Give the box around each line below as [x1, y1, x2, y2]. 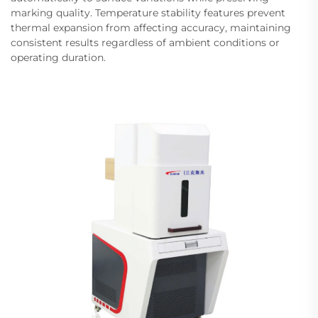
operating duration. [11, 50, 106, 64]
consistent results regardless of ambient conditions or [11, 35, 280, 49]
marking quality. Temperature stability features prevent [11, 6, 285, 19]
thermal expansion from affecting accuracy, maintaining [11, 21, 291, 34]
